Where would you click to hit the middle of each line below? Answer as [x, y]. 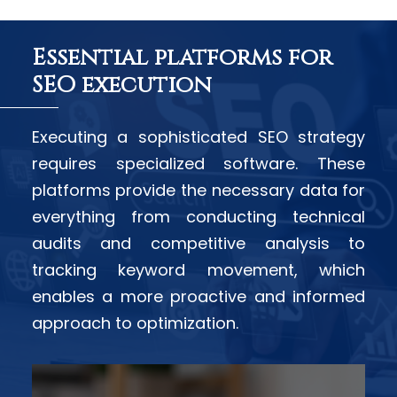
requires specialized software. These [198, 164]
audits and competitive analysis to [198, 244]
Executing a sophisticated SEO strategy [198, 137]
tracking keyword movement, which [198, 270]
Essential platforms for [182, 58]
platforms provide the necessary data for [198, 191]
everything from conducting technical [198, 217]
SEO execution [121, 86]
